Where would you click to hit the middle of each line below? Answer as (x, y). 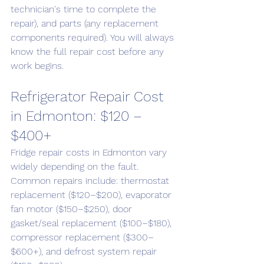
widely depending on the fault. (76, 166)
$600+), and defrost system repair (85, 251)
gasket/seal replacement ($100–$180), (93, 223)
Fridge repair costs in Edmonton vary (90, 152)
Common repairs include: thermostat (91, 181)
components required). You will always (94, 37)
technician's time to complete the (85, 9)
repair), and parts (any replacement (86, 23)
